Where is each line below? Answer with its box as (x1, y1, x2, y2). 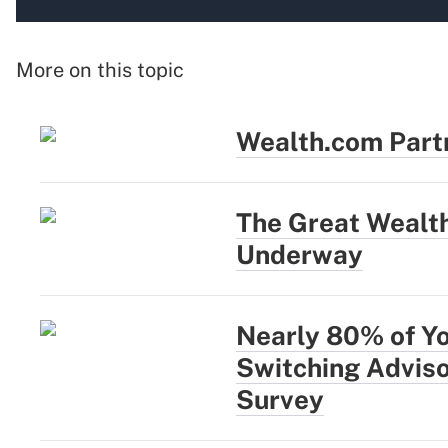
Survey (236, 384, 324, 416)
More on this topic (16, 58, 184, 83)
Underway (236, 239, 363, 271)
